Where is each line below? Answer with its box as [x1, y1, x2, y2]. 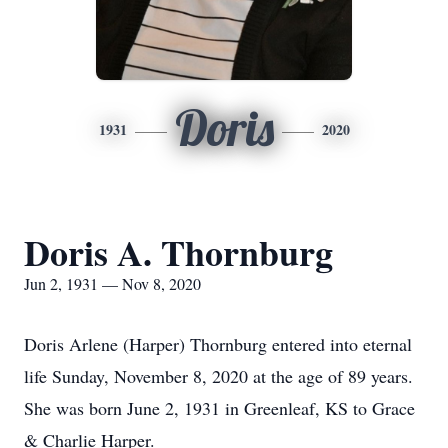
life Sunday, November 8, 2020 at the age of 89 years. [24, 364, 419, 388]
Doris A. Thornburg [24, 226, 333, 278]
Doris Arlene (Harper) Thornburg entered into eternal [24, 332, 412, 356]
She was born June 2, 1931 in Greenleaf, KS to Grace [24, 396, 415, 420]
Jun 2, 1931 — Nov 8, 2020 [24, 273, 201, 294]
